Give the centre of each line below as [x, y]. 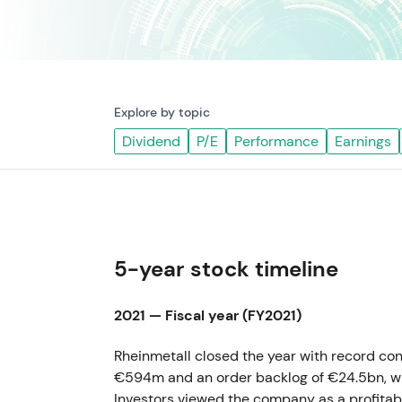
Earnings [363, 141]
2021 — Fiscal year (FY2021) [208, 315]
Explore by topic [162, 112]
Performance [276, 141]
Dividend [151, 141]
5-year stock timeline [226, 269]
